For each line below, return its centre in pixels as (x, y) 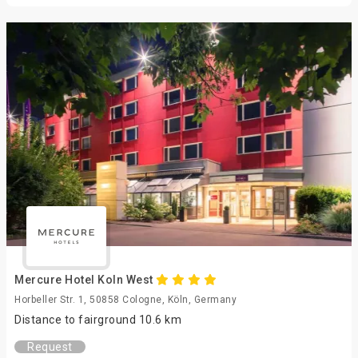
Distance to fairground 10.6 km (98, 320)
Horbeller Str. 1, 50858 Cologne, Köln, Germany (125, 300)
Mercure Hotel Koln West (85, 280)
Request (50, 347)
